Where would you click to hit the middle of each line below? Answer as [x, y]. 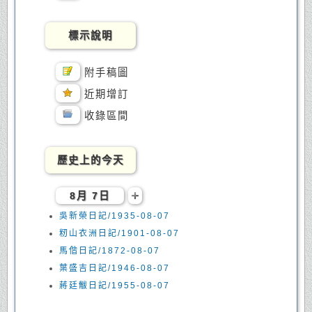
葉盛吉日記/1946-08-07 [115, 268]
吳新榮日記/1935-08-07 [115, 216]
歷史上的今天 [91, 161]
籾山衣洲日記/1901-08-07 [120, 233]
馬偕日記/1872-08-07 [110, 250]
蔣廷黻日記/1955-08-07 [115, 285]
